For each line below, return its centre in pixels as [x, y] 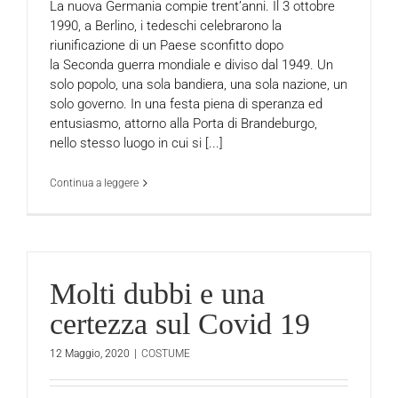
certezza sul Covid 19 [180, 324]
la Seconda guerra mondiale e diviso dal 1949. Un [191, 64]
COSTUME [166, 353]
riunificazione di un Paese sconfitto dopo [167, 45]
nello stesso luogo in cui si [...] [136, 143]
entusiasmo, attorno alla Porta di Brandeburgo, [183, 123]
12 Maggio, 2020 [90, 353]
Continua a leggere [94, 183]
